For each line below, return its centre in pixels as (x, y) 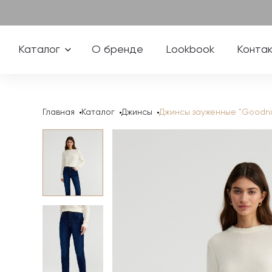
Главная (59, 112)
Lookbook (190, 50)
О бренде (117, 50)
